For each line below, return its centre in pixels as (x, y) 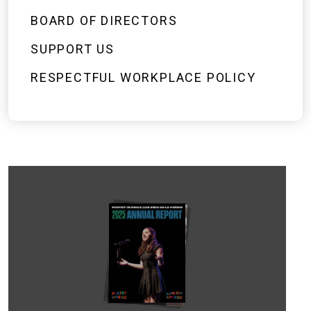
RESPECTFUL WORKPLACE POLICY (143, 77)
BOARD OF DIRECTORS (104, 20)
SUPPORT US (73, 49)
